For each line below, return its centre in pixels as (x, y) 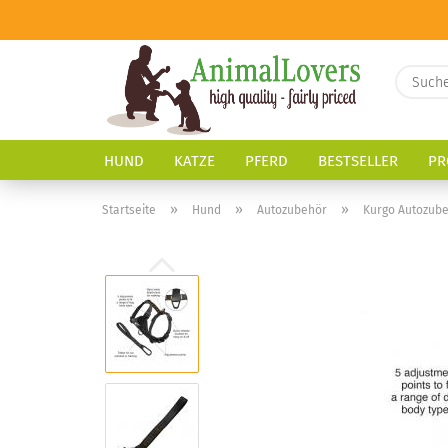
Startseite (129, 210)
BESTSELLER (358, 161)
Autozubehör (292, 210)
